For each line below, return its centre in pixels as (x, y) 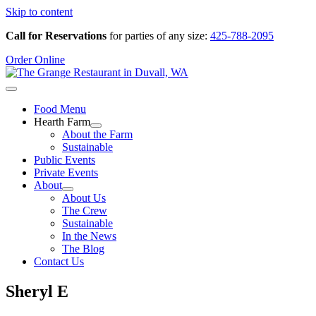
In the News (89, 236)
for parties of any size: (158, 36)
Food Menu (60, 109)
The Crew (85, 211)
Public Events (65, 160)
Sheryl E (37, 291)
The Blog (83, 249)
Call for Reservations (56, 36)
